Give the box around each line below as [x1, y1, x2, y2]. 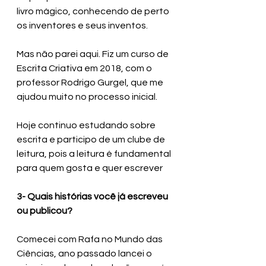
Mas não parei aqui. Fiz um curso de [17, 49, 170, 59]
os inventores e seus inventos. [17, 21, 148, 31]
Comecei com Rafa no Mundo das [17, 235, 164, 245]
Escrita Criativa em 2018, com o [17, 64, 154, 74]
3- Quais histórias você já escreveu [17, 192, 170, 202]
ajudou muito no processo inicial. [17, 92, 159, 102]
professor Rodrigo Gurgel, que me [17, 78, 165, 88]
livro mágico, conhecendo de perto [17, 7, 171, 17]
